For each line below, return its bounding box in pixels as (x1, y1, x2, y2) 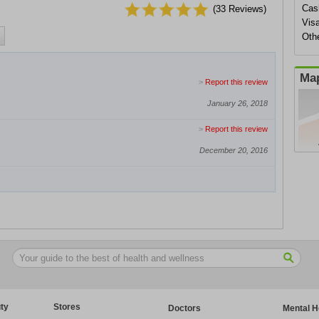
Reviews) (226, 4, 266, 14)
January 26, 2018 (207, 99, 268, 108)
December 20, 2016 (199, 146, 268, 155)
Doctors (168, 303, 201, 313)
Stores (53, 302, 80, 312)
